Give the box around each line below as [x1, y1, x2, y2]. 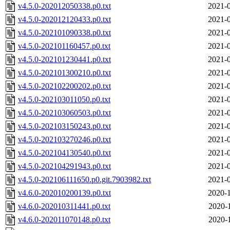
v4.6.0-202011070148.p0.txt [18, 215, 110, 224]
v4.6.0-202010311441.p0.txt [18, 202, 110, 211]
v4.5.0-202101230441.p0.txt [18, 55, 111, 64]
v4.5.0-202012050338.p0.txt [18, 2, 111, 11]
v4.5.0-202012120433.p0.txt [18, 15, 111, 24]
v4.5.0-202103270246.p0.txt [18, 135, 111, 144]
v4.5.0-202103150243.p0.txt [18, 122, 111, 131]
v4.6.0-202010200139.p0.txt [18, 188, 111, 198]
